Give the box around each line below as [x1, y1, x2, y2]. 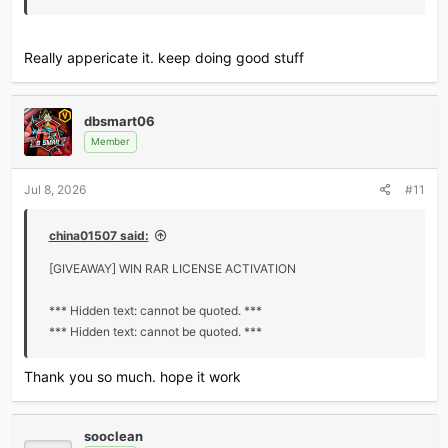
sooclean [83, 428, 143, 445]
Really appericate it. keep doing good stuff [23, 49, 304, 67]
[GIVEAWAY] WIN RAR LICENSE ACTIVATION [48, 261, 296, 277]
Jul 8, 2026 [23, 182, 86, 198]
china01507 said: [48, 228, 149, 244]
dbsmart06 [83, 112, 155, 129]
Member [90, 135, 130, 147]
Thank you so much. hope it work [23, 368, 241, 386]
